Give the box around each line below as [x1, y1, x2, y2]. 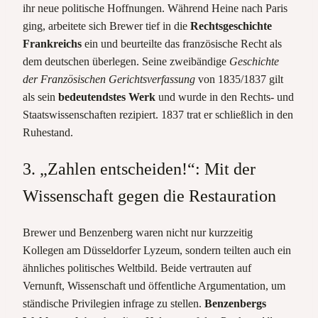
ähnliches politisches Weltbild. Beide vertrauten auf [23, 261, 251, 274]
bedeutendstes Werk [58, 90, 155, 103]
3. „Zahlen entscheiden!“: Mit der [23, 159, 256, 178]
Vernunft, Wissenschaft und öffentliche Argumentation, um [23, 279, 285, 292]
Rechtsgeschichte [190, 19, 272, 32]
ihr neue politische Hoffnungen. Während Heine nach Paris [23, 1, 287, 14]
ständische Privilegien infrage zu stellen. [23, 297, 204, 309]
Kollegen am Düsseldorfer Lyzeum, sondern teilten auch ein [23, 243, 291, 256]
